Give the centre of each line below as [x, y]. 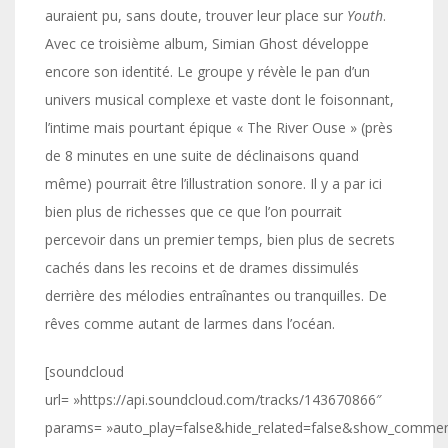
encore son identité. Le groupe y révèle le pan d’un [207, 71]
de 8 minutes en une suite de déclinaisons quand [202, 155]
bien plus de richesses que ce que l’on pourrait [193, 211]
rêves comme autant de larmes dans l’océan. [190, 323]
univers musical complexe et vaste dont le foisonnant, [219, 99]
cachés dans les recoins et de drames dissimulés [202, 267]
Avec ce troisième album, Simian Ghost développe [207, 43]
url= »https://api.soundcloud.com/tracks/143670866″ [213, 399]
